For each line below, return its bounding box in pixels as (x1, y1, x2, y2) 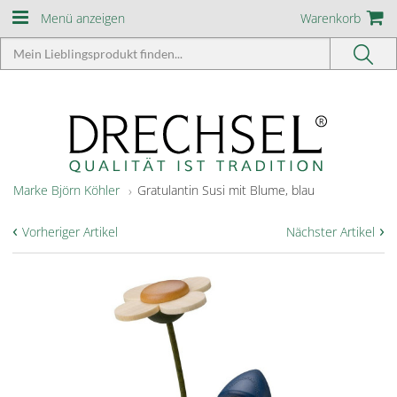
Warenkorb (300, 10, 361, 27)
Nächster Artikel (286, 223, 375, 240)
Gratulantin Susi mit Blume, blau (137, 182, 315, 198)
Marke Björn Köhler (13, 182, 120, 198)
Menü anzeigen (41, 10, 125, 27)
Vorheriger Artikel (22, 223, 118, 240)
